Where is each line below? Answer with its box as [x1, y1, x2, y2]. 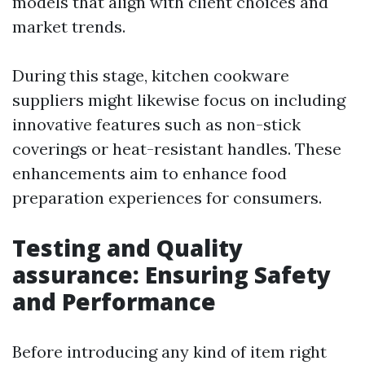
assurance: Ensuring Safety [12, 259, 331, 290]
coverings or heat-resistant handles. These [12, 139, 341, 159]
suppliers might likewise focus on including [12, 90, 345, 110]
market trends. [12, 16, 125, 37]
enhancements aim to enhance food [12, 163, 287, 183]
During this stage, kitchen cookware [12, 65, 289, 86]
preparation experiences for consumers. [12, 187, 322, 208]
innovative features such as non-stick [12, 114, 301, 134]
